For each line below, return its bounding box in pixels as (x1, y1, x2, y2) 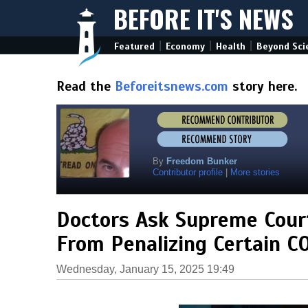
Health (216, 41, 245, 52)
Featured (114, 41, 155, 52)
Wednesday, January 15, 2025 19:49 (56, 263, 234, 275)
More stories (230, 167, 280, 177)
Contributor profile (153, 167, 223, 177)
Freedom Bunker (166, 156, 237, 166)
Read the (56, 78, 115, 94)
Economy (166, 41, 205, 52)
